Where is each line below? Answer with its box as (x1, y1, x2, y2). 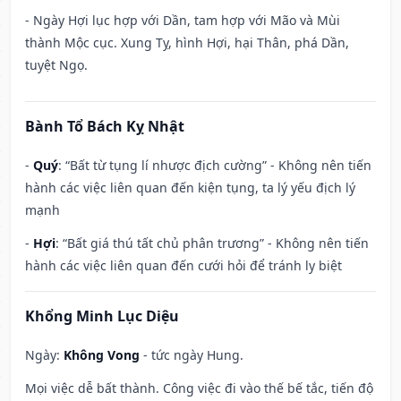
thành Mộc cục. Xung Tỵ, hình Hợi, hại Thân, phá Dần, (25, 34, 349, 52)
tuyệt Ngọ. (25, 56, 88, 74)
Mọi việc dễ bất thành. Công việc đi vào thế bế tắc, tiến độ (25, 380, 373, 397)
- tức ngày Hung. (140, 346, 243, 364)
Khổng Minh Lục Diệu (25, 306, 179, 327)
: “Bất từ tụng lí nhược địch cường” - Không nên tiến (58, 157, 371, 175)
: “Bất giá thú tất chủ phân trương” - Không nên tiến (55, 235, 369, 252)
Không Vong (64, 346, 140, 364)
